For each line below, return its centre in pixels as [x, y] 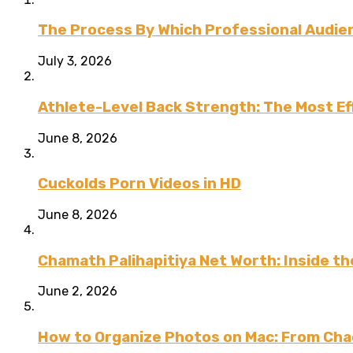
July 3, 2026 [75, 61]
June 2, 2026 [78, 292]
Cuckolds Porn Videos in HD [139, 184]
